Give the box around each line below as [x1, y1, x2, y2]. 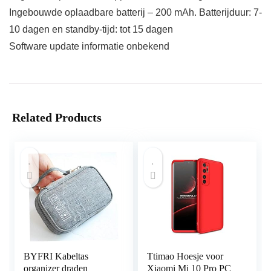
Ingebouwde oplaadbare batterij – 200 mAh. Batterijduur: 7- [9, 7, 262, 18]
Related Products [12, 111, 102, 125]
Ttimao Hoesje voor [147, 251, 224, 262]
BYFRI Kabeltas [24, 251, 89, 262]
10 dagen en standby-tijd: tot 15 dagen [9, 24, 173, 35]
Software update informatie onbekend [9, 41, 169, 52]
